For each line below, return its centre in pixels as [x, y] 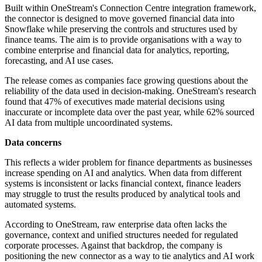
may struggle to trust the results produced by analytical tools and [123, 194]
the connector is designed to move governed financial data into [120, 19]
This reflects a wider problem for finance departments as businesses [128, 163]
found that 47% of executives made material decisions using [115, 102]
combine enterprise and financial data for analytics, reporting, [117, 50]
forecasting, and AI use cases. [59, 61]
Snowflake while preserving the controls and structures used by [121, 29]
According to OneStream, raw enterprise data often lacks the [116, 225]
